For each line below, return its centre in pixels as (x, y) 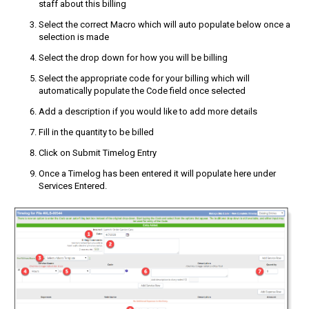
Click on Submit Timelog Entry (98, 152)
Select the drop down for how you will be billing (133, 57)
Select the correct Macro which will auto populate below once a (165, 24)
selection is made (74, 37)
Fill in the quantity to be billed (96, 132)
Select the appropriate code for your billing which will (144, 78)
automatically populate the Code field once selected (142, 90)
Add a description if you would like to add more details (148, 111)
